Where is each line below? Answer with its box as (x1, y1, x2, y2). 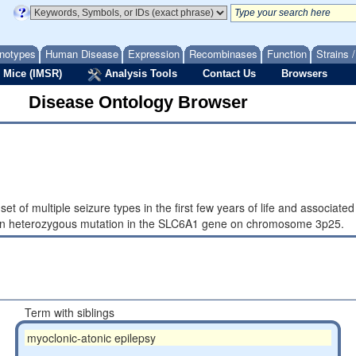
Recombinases (189, 46, 257, 61)
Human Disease (45, 46, 118, 61)
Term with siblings (24, 304, 114, 320)
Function (267, 46, 307, 61)
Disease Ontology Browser (29, 92, 248, 112)
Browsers (281, 68, 327, 79)
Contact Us (203, 68, 256, 79)
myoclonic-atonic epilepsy (26, 330, 156, 346)
